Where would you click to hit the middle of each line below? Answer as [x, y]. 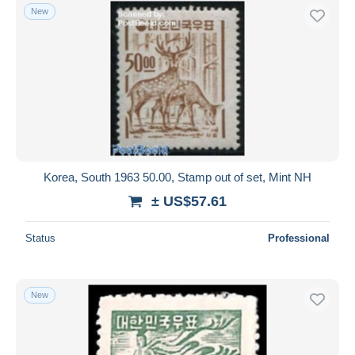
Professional [299, 238]
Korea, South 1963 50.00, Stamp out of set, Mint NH [177, 177]
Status [40, 238]
